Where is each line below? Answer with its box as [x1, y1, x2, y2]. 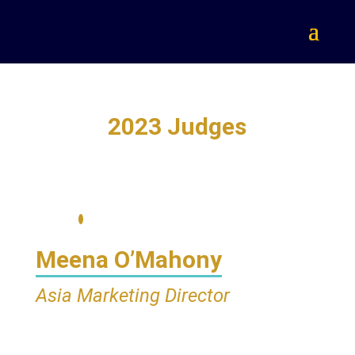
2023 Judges [108, 113, 247, 140]
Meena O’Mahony [35, 246, 222, 273]
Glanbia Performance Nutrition [35, 311, 294, 334]
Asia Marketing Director [35, 284, 230, 307]
